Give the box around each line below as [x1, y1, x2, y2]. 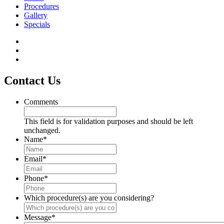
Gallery [24, 11, 47, 20]
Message [24, 212, 51, 221]
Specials [24, 20, 50, 29]
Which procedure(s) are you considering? [24, 193, 154, 202]
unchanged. [24, 125, 60, 134]
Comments [24, 97, 58, 106]
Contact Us [4, 73, 60, 87]
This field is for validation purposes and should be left [24, 116, 193, 125]
